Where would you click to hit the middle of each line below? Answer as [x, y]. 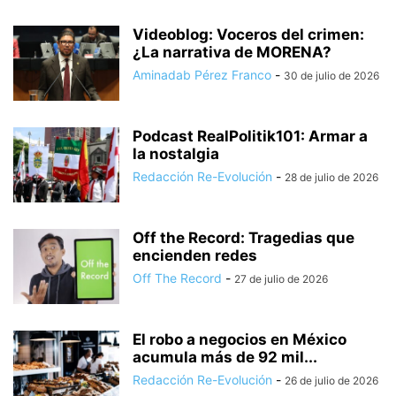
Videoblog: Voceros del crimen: [248, 35]
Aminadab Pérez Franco [202, 75]
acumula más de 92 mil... [225, 358]
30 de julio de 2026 [331, 76]
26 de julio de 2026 [331, 381]
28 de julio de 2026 [331, 178]
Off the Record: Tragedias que [244, 238]
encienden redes [195, 256]
